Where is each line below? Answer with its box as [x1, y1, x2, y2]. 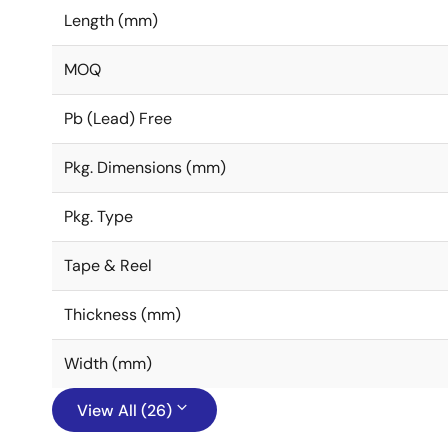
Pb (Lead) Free [64, 108, 172, 129]
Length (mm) [64, 10, 158, 31]
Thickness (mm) [64, 304, 181, 325]
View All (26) [77, 400, 172, 421]
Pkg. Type [64, 206, 133, 227]
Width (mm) [64, 353, 152, 374]
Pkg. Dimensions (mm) [64, 157, 226, 178]
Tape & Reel [64, 255, 152, 276]
